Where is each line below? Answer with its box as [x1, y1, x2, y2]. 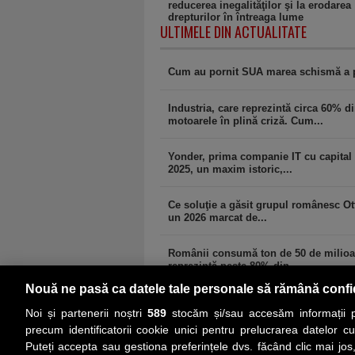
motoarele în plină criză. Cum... [168, 115, 323, 126]
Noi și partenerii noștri [25, 306, 147, 319]
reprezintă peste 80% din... [168, 260, 299, 271]
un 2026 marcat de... [168, 212, 267, 223]
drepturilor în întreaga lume [168, 11, 303, 22]
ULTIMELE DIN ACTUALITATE [160, 21, 307, 42]
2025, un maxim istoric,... [168, 163, 292, 174]
